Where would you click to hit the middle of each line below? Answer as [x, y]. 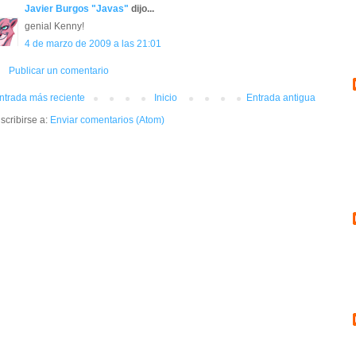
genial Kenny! [54, 27]
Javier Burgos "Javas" [77, 9]
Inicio [166, 98]
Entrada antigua [281, 98]
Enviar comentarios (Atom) [107, 120]
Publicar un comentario [59, 71]
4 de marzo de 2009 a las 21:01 [93, 44]
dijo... [141, 9]
